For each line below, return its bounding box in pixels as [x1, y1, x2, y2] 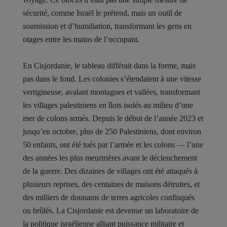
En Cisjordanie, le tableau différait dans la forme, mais [23, 61, 196, 70]
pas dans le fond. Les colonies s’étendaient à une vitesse [23, 74, 201, 83]
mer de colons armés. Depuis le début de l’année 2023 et [23, 114, 203, 123]
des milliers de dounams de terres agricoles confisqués [23, 193, 195, 202]
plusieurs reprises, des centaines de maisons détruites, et [23, 180, 200, 188]
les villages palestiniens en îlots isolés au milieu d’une [23, 101, 193, 109]
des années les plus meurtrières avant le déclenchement [23, 154, 197, 162]
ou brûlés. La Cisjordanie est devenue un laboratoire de [23, 206, 199, 215]
